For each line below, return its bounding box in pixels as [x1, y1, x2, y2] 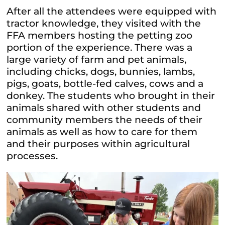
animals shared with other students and [7, 101, 201, 114]
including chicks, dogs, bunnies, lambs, [7, 65, 195, 77]
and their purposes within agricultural [7, 138, 190, 150]
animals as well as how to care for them [7, 126, 198, 138]
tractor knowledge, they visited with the [7, 17, 201, 29]
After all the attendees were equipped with [7, 5, 217, 17]
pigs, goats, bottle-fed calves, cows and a [7, 77, 204, 89]
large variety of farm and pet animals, [7, 53, 189, 65]
